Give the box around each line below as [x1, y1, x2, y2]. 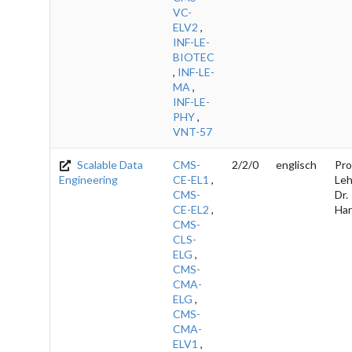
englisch [276, 157, 317, 171]
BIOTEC [173, 49, 214, 64]
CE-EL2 [173, 202, 209, 216]
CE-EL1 [173, 172, 209, 186]
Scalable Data [75, 157, 144, 171]
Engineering [59, 172, 118, 186]
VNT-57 [173, 124, 212, 138]
